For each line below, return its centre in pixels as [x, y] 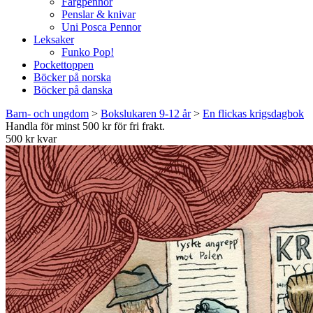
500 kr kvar [31, 139]
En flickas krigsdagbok [253, 114]
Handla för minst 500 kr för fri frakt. [85, 126]
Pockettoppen [64, 65]
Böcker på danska [73, 90]
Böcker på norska [72, 77]
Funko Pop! [88, 52]
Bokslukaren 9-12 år [146, 114]
